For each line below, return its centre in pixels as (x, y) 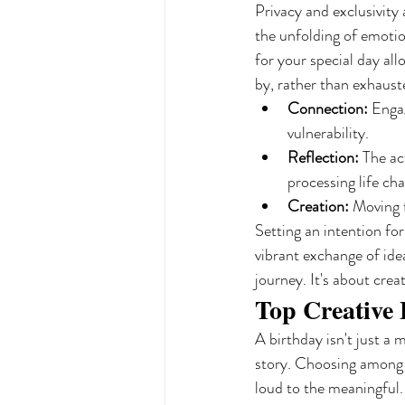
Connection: (328, 108)
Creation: (318, 206)
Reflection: (323, 157)
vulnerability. (328, 133)
